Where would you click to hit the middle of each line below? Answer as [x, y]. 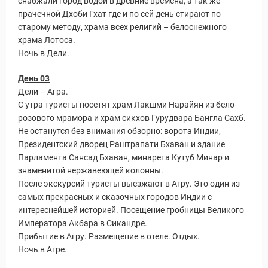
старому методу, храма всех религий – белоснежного [122, 27]
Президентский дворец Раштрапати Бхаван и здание [121, 144]
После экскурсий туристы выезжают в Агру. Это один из [129, 184]
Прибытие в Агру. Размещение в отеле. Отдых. [109, 236]
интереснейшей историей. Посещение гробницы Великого [131, 210]
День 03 [34, 78]
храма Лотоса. [47, 40]
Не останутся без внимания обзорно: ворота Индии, [119, 131]
